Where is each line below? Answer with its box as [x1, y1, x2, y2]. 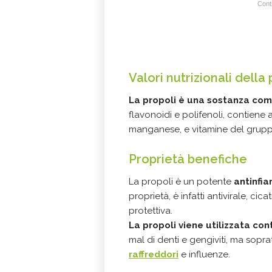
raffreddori [129, 249, 178, 260]
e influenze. [178, 249, 230, 260]
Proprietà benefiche [129, 152, 247, 166]
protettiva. [129, 205, 172, 216]
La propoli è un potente [129, 176, 234, 187]
